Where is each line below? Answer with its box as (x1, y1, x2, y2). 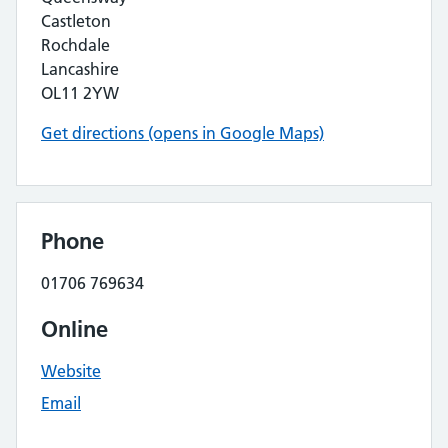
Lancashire (41, 59, 119, 79)
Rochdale (41, 35, 110, 55)
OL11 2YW (41, 83, 119, 103)
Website (41, 361, 101, 381)
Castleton (41, 11, 111, 31)
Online (41, 315, 108, 343)
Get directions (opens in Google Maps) (41, 123, 324, 143)
